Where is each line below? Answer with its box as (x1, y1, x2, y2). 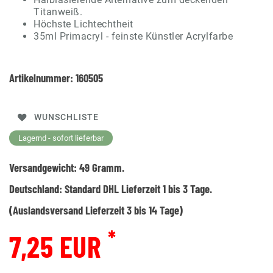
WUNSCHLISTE (34, 112, 99, 123)
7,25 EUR (9, 228, 108, 264)
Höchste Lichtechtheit (34, 18, 133, 30)
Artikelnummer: (9, 70, 76, 85)
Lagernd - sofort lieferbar (18, 133, 104, 143)
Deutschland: (9, 181, 65, 196)
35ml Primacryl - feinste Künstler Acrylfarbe (34, 30, 233, 42)
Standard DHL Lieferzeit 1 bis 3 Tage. (65, 181, 212, 196)
